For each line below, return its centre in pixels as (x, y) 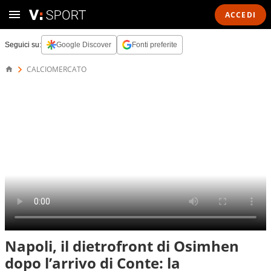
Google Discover (84, 45)
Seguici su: (23, 45)
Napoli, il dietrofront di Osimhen (122, 246)
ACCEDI (240, 15)
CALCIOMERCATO (57, 69)
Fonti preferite (155, 45)
